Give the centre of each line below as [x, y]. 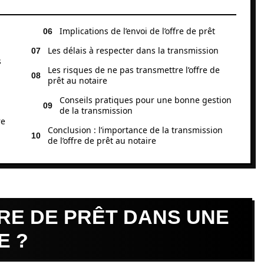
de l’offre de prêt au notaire [102, 141]
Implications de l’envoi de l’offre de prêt [137, 31]
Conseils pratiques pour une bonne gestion [146, 100]
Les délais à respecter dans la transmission [133, 50]
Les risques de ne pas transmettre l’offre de [134, 70]
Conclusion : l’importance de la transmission [135, 130]
